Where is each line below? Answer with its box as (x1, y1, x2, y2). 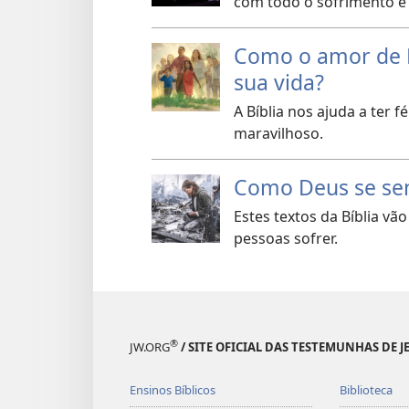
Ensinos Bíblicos (130, 382, 215, 399)
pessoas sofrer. (234, 228, 338, 249)
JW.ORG (130, 339, 170, 356)
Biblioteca (339, 382, 393, 399)
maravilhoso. (234, 123, 323, 144)
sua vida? (234, 68, 324, 98)
